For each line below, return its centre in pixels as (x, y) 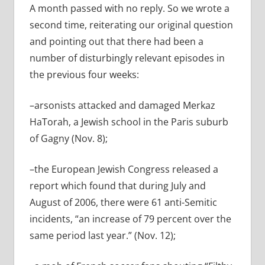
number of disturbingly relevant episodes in (127, 58)
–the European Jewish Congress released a (124, 169)
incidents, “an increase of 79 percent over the (130, 219)
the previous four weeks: (84, 75)
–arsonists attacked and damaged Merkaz (122, 106)
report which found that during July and (117, 186)
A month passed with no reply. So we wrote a (129, 9)
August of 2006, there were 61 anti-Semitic (123, 203)
